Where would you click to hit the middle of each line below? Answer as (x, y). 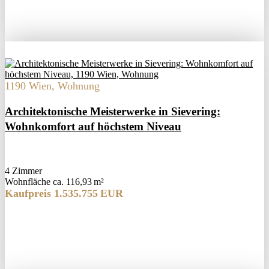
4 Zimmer (23, 171)
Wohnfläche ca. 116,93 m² (54, 182)
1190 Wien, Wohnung (52, 86)
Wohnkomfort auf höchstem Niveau (93, 127)
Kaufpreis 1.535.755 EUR (64, 194)
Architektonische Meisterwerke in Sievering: (113, 112)
